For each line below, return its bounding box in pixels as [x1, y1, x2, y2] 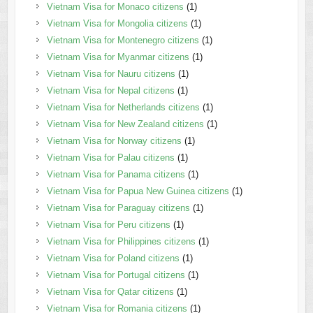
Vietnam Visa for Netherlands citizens [46, 102, 200, 113]
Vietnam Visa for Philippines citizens [46, 236, 196, 247]
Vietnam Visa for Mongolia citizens [46, 18, 188, 29]
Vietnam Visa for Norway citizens [46, 136, 182, 147]
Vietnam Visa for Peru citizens [46, 219, 170, 231]
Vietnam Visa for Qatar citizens [46, 286, 174, 298]
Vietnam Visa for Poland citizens [46, 253, 180, 264]
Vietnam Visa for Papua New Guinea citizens [46, 186, 229, 197]
